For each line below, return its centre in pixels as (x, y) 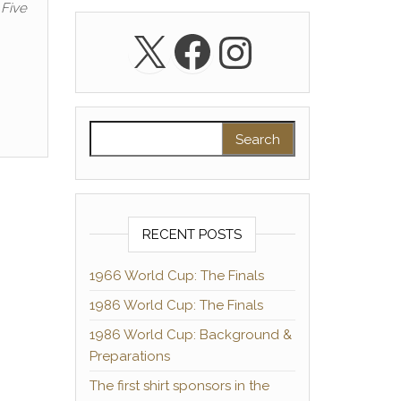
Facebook (268, 51)
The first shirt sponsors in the (179, 386)
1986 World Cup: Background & (190, 335)
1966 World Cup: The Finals (176, 276)
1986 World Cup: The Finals (176, 305)
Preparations (129, 356)
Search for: (126, 131)
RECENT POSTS (192, 235)
